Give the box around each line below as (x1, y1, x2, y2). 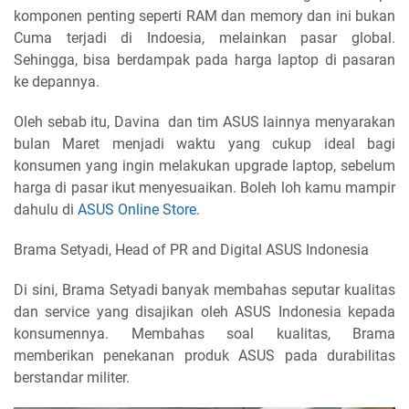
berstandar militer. (14, 368, 130, 386)
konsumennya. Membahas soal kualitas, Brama (14, 324, 395, 342)
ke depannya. (14, 72, 100, 90)
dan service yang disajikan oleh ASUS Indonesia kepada (14, 302, 395, 320)
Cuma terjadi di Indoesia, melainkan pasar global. (14, 28, 395, 47)
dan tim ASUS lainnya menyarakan (168, 112, 396, 131)
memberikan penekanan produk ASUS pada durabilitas (14, 346, 395, 364)
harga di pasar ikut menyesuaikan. (14, 178, 241, 196)
